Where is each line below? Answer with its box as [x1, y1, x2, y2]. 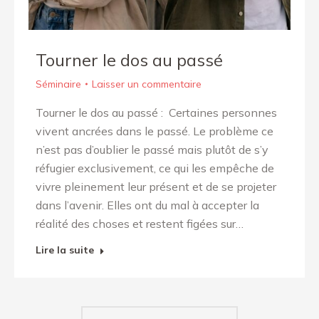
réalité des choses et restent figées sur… [36, 216, 244, 231]
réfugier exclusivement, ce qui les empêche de [36, 161, 274, 175]
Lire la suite [36, 244, 94, 256]
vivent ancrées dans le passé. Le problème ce [36, 124, 273, 138]
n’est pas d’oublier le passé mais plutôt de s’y [36, 142, 268, 157]
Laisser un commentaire [92, 78, 202, 90]
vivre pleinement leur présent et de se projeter [36, 179, 276, 194]
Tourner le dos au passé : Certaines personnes [36, 105, 277, 120]
